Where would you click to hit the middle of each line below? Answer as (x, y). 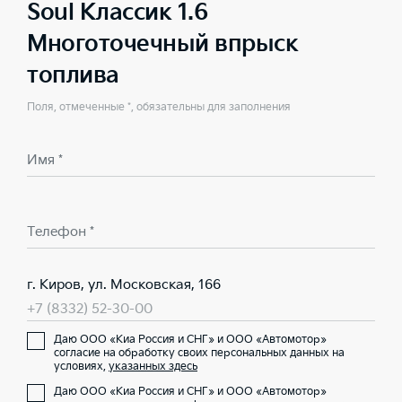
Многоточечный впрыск (162, 44)
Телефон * (61, 232)
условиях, (81, 367)
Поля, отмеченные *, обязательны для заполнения (159, 107)
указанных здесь (153, 367)
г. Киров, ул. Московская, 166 (124, 285)
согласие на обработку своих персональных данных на (199, 353)
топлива (73, 76)
